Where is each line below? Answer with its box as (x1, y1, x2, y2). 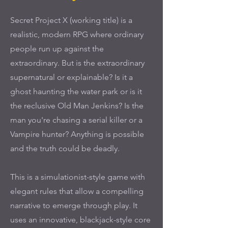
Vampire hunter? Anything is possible (10, 129, 144, 139)
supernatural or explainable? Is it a (10, 72, 133, 82)
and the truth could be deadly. (10, 144, 120, 153)
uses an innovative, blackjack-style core (10, 215, 151, 224)
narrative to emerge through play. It (10, 201, 137, 210)
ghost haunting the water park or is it (10, 87, 142, 96)
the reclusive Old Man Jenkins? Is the (10, 101, 144, 110)
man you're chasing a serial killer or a (10, 115, 142, 125)
